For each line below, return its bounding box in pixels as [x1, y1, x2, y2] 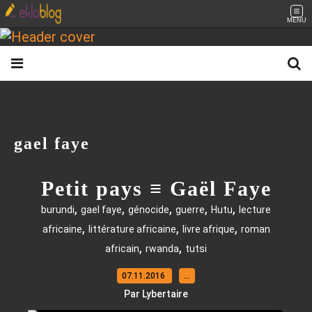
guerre [175, 204, 205, 215]
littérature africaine [88, 224, 176, 235]
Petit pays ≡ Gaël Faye [40, 177, 272, 200]
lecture [239, 204, 271, 215]
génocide [128, 204, 169, 215]
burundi [41, 204, 75, 215]
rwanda [146, 243, 179, 254]
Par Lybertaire [124, 288, 188, 299]
